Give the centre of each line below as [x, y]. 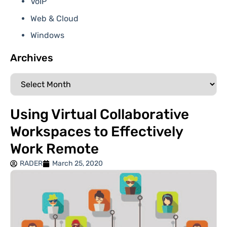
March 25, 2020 [78, 164]
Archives [32, 58]
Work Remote [54, 149]
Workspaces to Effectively [97, 132]
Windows [47, 35]
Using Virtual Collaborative [100, 115]
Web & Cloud [54, 18]
